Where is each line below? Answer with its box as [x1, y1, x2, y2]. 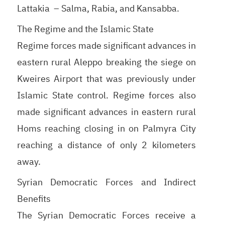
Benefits [17, 191, 51, 205]
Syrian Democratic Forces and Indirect [17, 175, 196, 189]
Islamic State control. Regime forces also [17, 88, 196, 102]
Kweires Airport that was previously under [17, 71, 196, 85]
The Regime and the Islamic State [17, 22, 154, 36]
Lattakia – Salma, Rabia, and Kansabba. [17, 1, 179, 15]
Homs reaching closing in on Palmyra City [17, 121, 196, 135]
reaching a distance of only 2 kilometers [17, 138, 196, 152]
